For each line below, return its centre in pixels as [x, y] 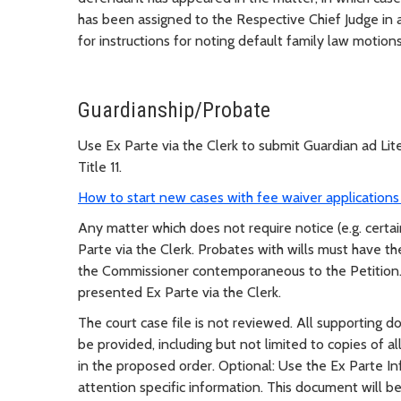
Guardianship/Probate [174, 111]
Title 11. [100, 167]
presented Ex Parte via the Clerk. [179, 293]
